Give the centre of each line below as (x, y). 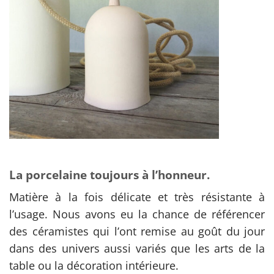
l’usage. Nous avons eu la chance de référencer (137, 214)
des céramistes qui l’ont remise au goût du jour (137, 231)
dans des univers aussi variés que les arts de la (137, 248)
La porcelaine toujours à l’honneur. (109, 174)
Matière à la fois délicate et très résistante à (137, 197)
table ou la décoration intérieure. (94, 265)
